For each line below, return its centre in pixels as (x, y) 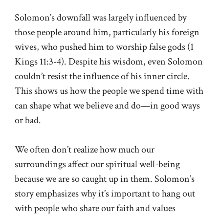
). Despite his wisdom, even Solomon (132, 62)
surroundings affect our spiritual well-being (97, 164)
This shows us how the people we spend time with (109, 91)
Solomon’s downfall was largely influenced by (101, 18)
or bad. (28, 120)
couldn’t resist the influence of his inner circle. (102, 76)
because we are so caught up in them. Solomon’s (105, 179)
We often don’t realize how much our (85, 150)
